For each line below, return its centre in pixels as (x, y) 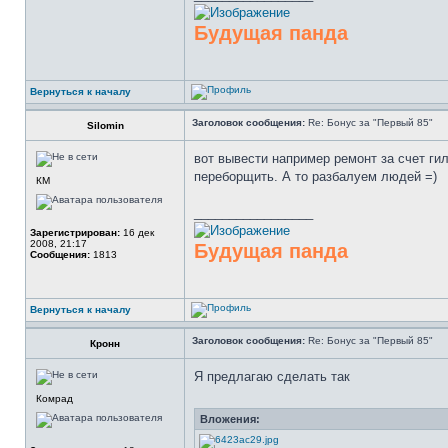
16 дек (137, 232)
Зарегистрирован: (75, 232)
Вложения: (230, 419)
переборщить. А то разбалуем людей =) (315, 176)
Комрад (54, 398)
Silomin (105, 125)
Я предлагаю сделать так (272, 376)
